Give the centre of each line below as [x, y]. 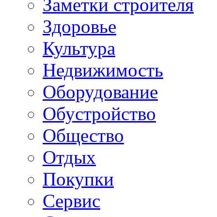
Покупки [78, 179]
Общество [83, 136]
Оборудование [100, 92]
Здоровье [79, 27]
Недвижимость [103, 70]
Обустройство [99, 114]
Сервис [71, 201]
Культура [79, 48]
